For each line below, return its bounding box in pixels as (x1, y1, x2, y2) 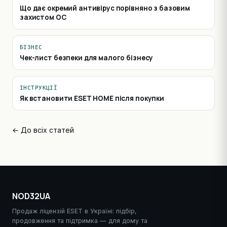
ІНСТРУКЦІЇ (20, 85, 58, 91)
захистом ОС (20, 13, 67, 22)
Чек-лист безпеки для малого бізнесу (20, 53, 154, 62)
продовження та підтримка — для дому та (12, 217, 147, 224)
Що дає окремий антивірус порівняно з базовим (20, 4, 191, 13)
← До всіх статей (12, 126, 74, 134)
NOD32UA (12, 191, 50, 202)
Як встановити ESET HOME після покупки (20, 94, 165, 103)
